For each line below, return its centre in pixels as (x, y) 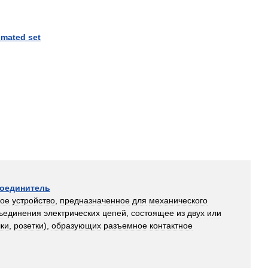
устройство (33, 200)
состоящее (153, 213)
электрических (72, 213)
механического (178, 200)
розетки (29, 226)
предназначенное (95, 200)
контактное (171, 226)
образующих (76, 226)
